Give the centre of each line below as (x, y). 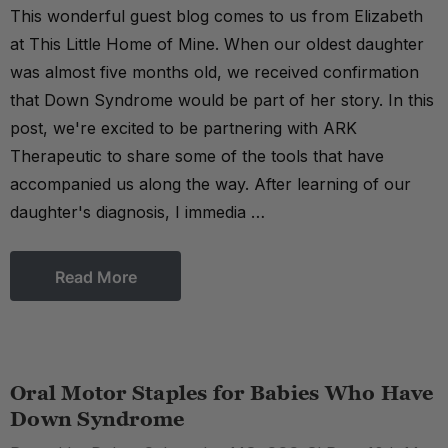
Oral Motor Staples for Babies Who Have (222, 393)
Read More (95, 277)
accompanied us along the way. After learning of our (210, 184)
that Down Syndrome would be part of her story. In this (222, 100)
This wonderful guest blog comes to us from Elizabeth (216, 16)
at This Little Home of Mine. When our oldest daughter (217, 44)
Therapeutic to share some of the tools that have (197, 156)
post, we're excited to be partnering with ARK (183, 128)
